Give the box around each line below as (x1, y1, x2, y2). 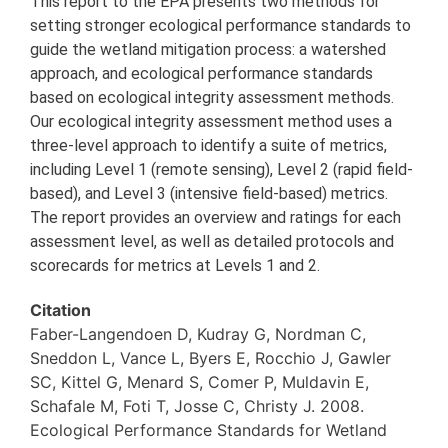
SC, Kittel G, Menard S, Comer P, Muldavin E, (30, 371, 369, 392)
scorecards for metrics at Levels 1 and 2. (30, 255, 320, 275)
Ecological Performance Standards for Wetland (30, 419, 387, 440)
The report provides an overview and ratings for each (30, 207, 401, 227)
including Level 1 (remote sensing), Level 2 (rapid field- (30, 159, 413, 179)
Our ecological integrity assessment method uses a (30, 111, 392, 131)
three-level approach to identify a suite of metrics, (30, 135, 387, 155)
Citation (30, 299, 91, 320)
